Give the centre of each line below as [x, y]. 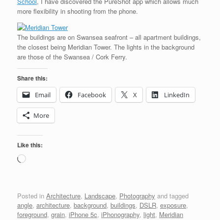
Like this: [30, 145]
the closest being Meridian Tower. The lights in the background [106, 47]
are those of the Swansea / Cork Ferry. [72, 57]
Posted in [32, 195]
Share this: [32, 78]
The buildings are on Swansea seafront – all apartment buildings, [109, 37]
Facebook [92, 95]
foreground [32, 214]
